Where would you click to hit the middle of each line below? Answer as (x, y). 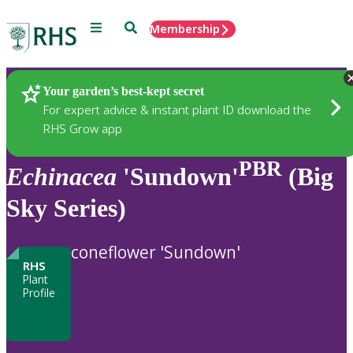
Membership (185, 29)
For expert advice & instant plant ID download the (177, 109)
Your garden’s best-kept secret (123, 91)
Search (142, 26)
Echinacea (61, 176)
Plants (51, 92)
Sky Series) (66, 208)
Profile (39, 293)
